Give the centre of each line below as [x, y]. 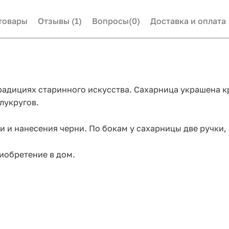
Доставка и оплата [188, 21]
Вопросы [110, 21]
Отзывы [55, 21]
